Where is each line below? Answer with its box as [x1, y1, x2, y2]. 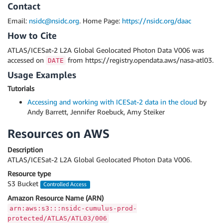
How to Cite [7, 30, 57, 41]
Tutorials [7, 84, 34, 93]
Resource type [7, 169, 51, 178]
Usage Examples [7, 69, 76, 80]
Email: [7, 16, 29, 25]
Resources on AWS [7, 126, 110, 140]
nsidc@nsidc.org [29, 16, 79, 25]
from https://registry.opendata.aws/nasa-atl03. [66, 56, 214, 64]
